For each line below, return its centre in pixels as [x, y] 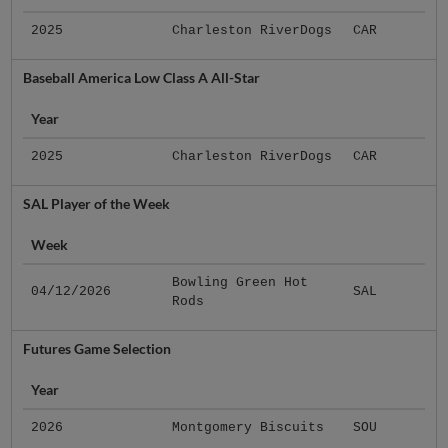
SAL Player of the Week [96, 204]
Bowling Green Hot [239, 283]
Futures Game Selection [96, 349]
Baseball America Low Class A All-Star [141, 78]
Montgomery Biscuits [247, 428]
